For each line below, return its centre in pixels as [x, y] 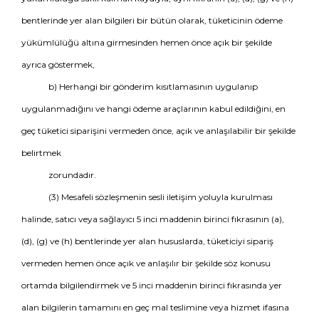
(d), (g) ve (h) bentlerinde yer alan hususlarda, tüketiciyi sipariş [147, 241]
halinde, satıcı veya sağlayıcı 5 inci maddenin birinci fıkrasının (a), [153, 219]
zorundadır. [72, 175]
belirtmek [41, 153]
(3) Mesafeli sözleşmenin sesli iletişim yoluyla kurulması [160, 197]
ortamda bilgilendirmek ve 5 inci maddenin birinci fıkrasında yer [152, 285]
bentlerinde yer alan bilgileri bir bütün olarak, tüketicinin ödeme [152, 20]
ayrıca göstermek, [58, 64]
